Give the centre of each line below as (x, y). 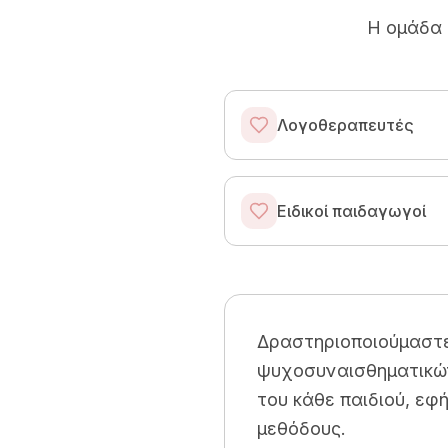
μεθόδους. (301, 428)
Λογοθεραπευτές (345, 125)
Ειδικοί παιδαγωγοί (351, 211)
